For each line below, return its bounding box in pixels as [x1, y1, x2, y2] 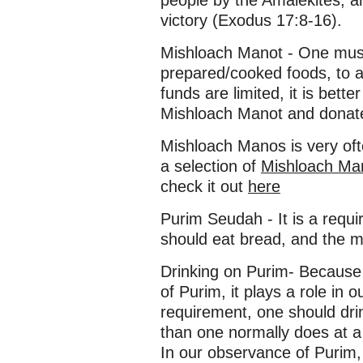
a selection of [160, 157, 261, 175]
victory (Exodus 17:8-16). [160, 11, 342, 29]
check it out [160, 177, 248, 195]
